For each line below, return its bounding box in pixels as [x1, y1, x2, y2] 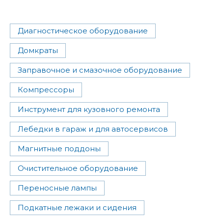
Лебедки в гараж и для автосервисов [18, 124, 168, 134]
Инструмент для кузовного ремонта [18, 105, 160, 114]
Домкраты [18, 46, 58, 55]
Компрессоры [18, 85, 74, 95]
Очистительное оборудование [18, 164, 138, 173]
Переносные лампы [18, 183, 97, 193]
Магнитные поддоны [18, 144, 101, 154]
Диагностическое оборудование [18, 26, 148, 36]
